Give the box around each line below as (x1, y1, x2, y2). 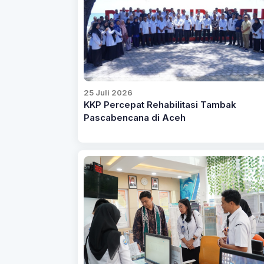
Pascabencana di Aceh (83, 112, 186, 123)
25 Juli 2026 (83, 87, 133, 97)
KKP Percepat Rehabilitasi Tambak (83, 99, 236, 110)
